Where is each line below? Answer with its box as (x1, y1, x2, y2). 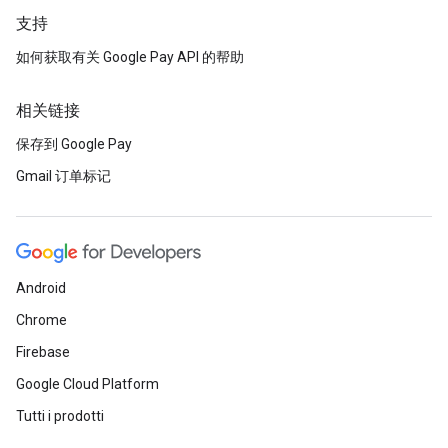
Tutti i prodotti (16, 408, 104, 424)
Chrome (16, 312, 67, 328)
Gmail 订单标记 (16, 168, 111, 184)
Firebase (16, 344, 70, 360)
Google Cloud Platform (16, 376, 159, 392)
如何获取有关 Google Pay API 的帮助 (16, 49, 244, 65)
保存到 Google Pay (16, 136, 132, 152)
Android (16, 280, 66, 296)
